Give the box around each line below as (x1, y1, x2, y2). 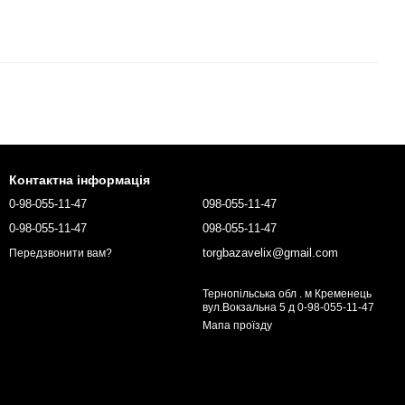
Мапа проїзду (202, 319, 272, 333)
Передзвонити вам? (9, 246, 112, 259)
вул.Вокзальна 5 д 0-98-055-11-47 (202, 301, 374, 315)
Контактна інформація (9, 173, 150, 188)
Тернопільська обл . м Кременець (202, 287, 372, 301)
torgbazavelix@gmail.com (202, 246, 338, 260)
